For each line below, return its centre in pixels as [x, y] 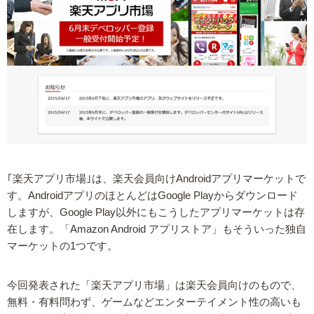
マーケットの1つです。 [62, 246]
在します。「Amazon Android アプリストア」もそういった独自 [157, 230]
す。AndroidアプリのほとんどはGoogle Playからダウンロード [152, 196]
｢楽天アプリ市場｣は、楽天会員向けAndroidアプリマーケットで [156, 179]
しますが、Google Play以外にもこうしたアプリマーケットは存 [156, 213]
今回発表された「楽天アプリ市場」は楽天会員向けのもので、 [154, 286]
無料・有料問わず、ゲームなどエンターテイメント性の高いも [154, 302]
